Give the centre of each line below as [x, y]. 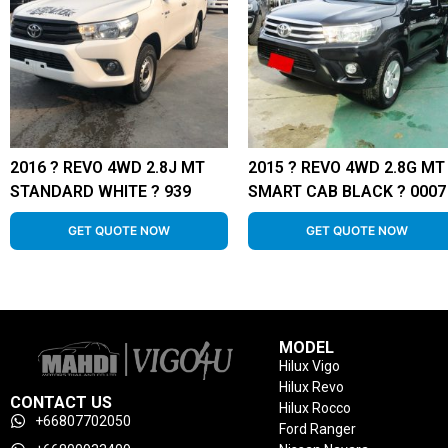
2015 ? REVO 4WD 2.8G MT [346, 167]
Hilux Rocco [314, 407]
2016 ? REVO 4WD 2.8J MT [107, 167]
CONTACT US [61, 402]
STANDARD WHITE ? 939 [100, 191]
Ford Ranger [317, 428]
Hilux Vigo [309, 365]
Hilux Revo [311, 386]
